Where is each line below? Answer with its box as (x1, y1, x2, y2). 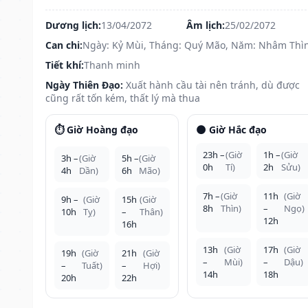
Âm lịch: (186, 18, 225, 32)
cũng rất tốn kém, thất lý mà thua (45, 91, 200, 104)
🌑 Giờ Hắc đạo (195, 122, 267, 136)
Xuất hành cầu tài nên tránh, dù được (126, 78, 300, 91)
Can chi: (45, 38, 82, 52)
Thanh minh (84, 58, 140, 71)
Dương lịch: (45, 18, 101, 32)
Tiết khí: (45, 58, 84, 71)
